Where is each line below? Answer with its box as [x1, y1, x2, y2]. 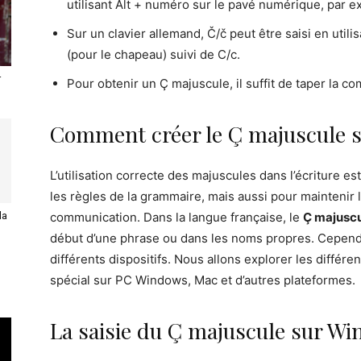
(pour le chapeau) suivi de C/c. [67, 47, 240, 62]
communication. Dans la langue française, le [50, 210, 303, 225]
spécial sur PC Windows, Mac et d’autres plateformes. [50, 272, 355, 288]
